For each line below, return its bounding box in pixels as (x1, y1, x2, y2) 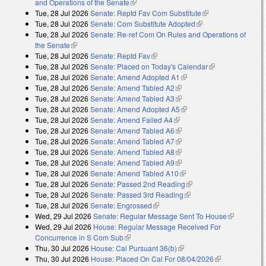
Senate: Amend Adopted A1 (90, 72, 180, 83)
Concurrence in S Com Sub (35, 232, 123, 243)
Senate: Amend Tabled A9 (90, 157, 175, 168)
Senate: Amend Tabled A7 (90, 136, 175, 147)
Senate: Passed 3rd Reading (90, 189, 183, 200)
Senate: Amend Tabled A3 (90, 93, 175, 104)
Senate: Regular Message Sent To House (93, 211, 227, 221)
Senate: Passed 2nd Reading (90, 179, 185, 189)
